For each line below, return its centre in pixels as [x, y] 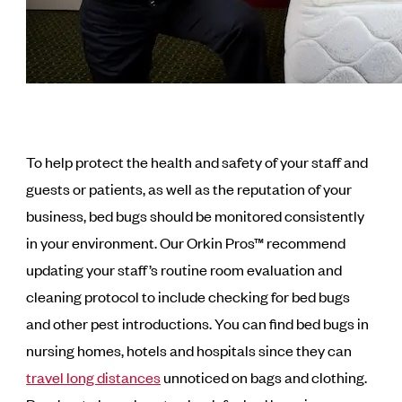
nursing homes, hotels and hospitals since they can [189, 350]
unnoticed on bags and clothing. [264, 377]
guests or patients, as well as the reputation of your [189, 188]
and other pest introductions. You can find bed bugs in [198, 323]
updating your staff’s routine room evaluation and [184, 269]
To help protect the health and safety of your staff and [197, 162]
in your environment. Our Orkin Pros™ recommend [186, 242]
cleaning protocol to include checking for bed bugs [188, 296]
